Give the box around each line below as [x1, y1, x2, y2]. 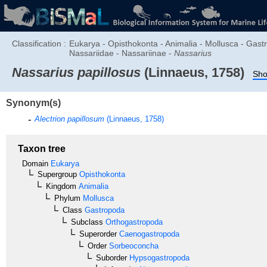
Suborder [96, 253, 127, 262]
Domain [22, 159, 48, 168]
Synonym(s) [6, 97, 61, 108]
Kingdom [46, 181, 76, 191]
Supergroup [38, 169, 77, 179]
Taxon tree [18, 143, 66, 154]
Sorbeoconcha [107, 241, 159, 250]
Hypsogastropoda [127, 253, 190, 262]
